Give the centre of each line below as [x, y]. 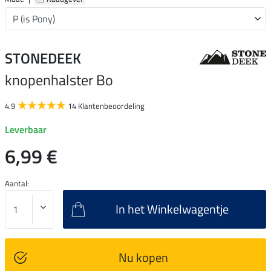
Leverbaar [26, 129]
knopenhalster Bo [59, 80]
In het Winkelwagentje [172, 209]
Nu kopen [143, 257]
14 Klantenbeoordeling [106, 106]
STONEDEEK [43, 58]
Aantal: [17, 183]
